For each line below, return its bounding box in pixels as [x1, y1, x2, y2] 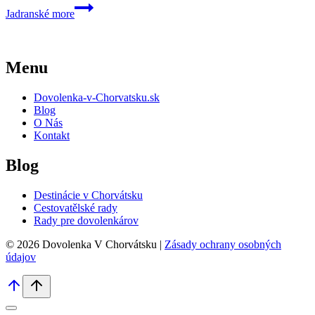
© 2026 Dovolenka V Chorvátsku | [6, 238, 165, 250]
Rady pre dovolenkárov [34, 214, 139, 226]
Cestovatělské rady [34, 201, 117, 214]
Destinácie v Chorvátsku [34, 188, 143, 201]
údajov [6, 250, 36, 263]
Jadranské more [6, 7, 75, 20]
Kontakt [34, 129, 70, 141]
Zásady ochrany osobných [165, 238, 281, 250]
